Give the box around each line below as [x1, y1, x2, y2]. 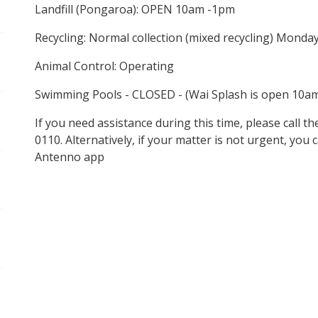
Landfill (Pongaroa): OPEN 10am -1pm [34, 1, 235, 18]
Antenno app [34, 149, 104, 165]
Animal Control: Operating [34, 58, 174, 75]
